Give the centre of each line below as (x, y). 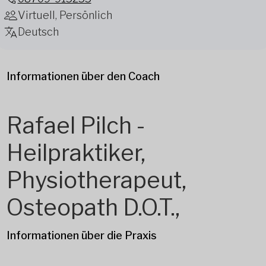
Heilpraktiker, (76, 152)
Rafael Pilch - (75, 125)
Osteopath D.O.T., (93, 207)
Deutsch (38, 31)
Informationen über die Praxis (81, 235)
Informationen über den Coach (83, 76)
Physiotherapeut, (96, 180)
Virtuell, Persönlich (65, 15)
